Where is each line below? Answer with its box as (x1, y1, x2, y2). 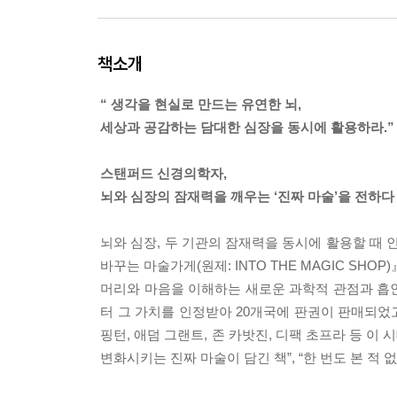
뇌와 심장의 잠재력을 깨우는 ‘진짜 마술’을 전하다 (100, 189, 394, 204)
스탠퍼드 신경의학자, (100, 166, 227, 181)
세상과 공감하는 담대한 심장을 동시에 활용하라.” (100, 120, 394, 135)
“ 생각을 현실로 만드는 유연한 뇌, (100, 97, 301, 112)
